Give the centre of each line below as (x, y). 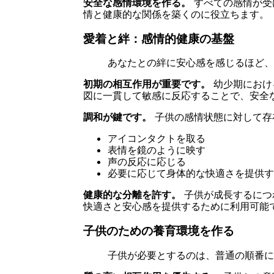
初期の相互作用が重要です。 (146, 84)
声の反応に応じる (146, 162)
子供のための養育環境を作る (158, 231)
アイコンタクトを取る (156, 139)
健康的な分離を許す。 (132, 195)
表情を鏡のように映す (156, 150)
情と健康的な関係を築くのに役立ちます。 (176, 14)
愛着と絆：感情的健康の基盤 (158, 39)
